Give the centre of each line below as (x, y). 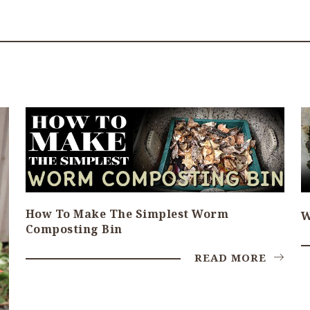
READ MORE (232, 257)
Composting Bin (74, 229)
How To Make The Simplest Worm (127, 213)
